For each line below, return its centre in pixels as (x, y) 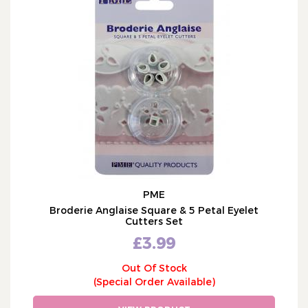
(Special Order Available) (154, 282)
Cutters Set (154, 221)
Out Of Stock (154, 268)
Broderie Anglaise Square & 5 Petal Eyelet (154, 210)
